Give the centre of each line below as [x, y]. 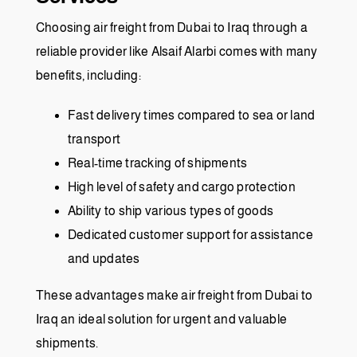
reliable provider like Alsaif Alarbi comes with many [177, 52]
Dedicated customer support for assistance [190, 235]
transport [94, 139]
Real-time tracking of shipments [158, 163]
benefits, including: [88, 76]
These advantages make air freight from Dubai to [175, 296]
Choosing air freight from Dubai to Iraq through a [172, 28]
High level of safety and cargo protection [182, 187]
